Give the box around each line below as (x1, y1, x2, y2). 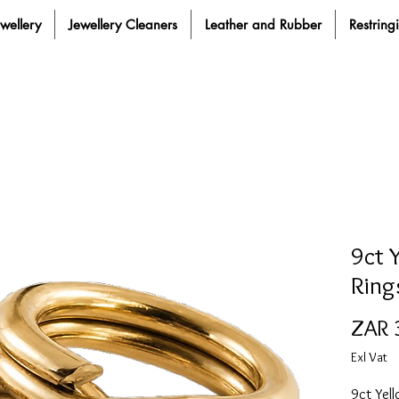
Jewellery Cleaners (69, 16, 177, 33)
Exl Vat (351, 349, 387, 365)
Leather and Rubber (205, 16, 322, 33)
